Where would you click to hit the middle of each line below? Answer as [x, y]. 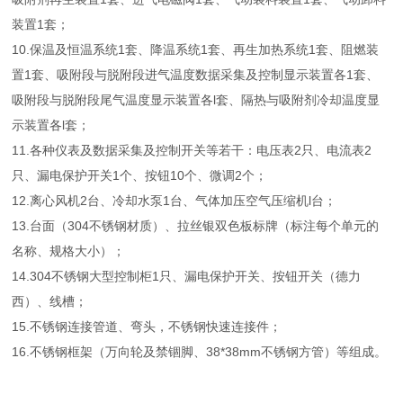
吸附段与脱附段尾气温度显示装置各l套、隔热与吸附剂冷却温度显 [196, 99]
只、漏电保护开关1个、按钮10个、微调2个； [140, 175]
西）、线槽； [50, 301]
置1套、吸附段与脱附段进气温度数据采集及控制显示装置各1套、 [196, 74]
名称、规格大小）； [69, 251]
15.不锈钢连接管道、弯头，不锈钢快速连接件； [147, 326]
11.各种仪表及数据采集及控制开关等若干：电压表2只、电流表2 [192, 150]
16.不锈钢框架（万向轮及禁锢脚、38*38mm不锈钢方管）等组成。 [200, 351]
